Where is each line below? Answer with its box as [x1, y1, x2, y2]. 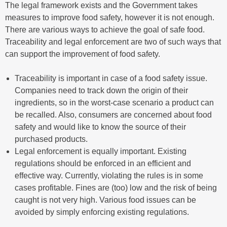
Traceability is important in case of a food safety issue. [15, 74, 208, 83]
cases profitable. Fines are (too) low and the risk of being [15, 183, 217, 193]
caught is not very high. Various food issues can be [15, 196, 197, 205]
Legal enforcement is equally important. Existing [15, 147, 187, 156]
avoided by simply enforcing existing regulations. [15, 208, 190, 217]
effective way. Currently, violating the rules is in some [15, 171, 204, 180]
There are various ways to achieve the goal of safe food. [5, 25, 205, 34]
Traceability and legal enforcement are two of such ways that [5, 37, 221, 47]
